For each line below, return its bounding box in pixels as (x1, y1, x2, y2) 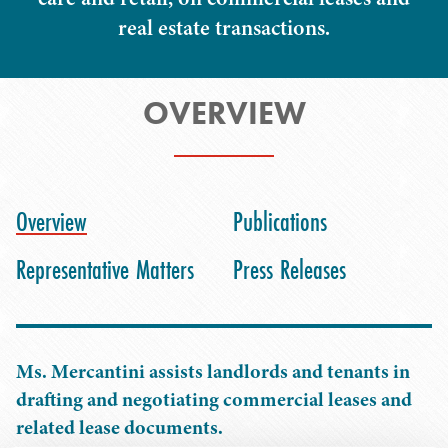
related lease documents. (16, 414, 223, 441)
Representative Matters (16, 252, 194, 287)
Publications (233, 204, 327, 239)
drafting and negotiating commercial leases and (16, 386, 412, 413)
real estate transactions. (118, 13, 330, 43)
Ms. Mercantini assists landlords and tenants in (16, 358, 410, 385)
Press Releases (233, 252, 346, 287)
